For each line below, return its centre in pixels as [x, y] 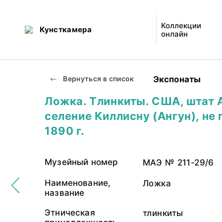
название [65, 193]
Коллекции [181, 26]
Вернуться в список [98, 79]
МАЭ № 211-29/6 [178, 163]
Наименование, [78, 183]
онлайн [175, 34]
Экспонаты [177, 79]
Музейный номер [82, 162]
